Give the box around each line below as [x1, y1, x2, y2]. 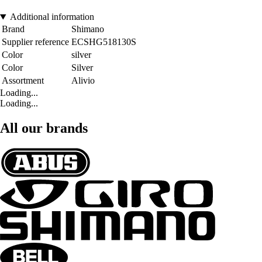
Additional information [9, 12, 94, 22]
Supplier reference [2, 37, 69, 47]
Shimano [71, 24, 104, 35]
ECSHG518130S [71, 37, 136, 47]
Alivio [71, 75, 95, 86]
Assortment [2, 75, 44, 86]
